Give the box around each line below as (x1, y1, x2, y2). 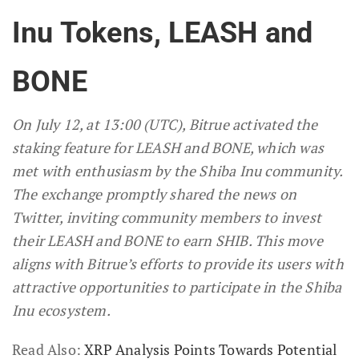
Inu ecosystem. (12, 300, 111, 320)
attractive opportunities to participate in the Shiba (12, 276, 342, 296)
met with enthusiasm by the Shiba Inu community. (12, 160, 343, 180)
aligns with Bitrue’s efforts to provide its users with (12, 253, 344, 273)
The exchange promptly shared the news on (12, 184, 297, 204)
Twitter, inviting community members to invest (12, 207, 322, 227)
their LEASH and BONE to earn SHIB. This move (12, 230, 323, 250)
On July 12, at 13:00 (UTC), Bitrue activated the (12, 114, 318, 134)
